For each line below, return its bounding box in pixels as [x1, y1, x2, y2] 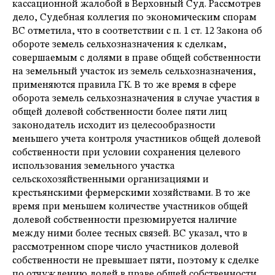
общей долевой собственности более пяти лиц [12, 107, 227, 118]
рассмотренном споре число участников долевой [12, 242, 239, 253]
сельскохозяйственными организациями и [12, 175, 209, 185]
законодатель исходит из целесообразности [12, 121, 215, 131]
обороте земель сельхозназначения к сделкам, [12, 40, 227, 50]
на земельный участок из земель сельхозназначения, [12, 67, 256, 77]
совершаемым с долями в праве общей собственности [12, 53, 261, 64]
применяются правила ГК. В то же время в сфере [12, 80, 236, 91]
